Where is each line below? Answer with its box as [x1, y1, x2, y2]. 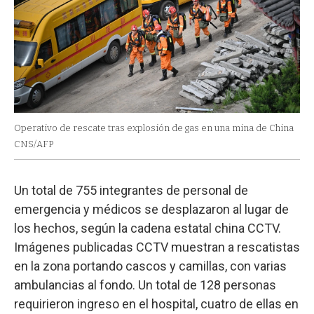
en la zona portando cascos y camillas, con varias [14, 258, 287, 273]
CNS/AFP [14, 138, 53, 149]
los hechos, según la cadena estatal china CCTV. [14, 220, 281, 235]
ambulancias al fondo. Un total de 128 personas [14, 277, 276, 292]
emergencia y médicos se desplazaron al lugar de [14, 201, 289, 217]
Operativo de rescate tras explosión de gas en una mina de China [14, 122, 294, 133]
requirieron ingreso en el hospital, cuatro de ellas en [14, 296, 299, 311]
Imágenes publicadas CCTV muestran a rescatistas [14, 239, 300, 254]
